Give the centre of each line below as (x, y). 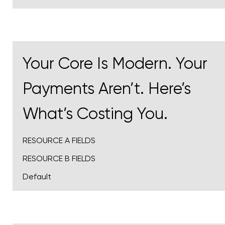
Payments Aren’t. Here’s (107, 89)
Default (37, 177)
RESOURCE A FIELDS (59, 140)
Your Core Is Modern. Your (115, 64)
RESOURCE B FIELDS (59, 158)
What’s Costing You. (95, 114)
